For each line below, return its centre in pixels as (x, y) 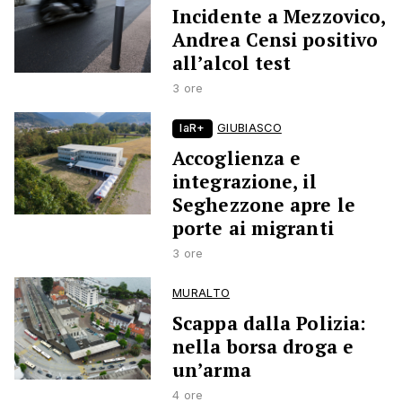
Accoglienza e (237, 158)
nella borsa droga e (263, 347)
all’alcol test (232, 63)
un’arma (212, 370)
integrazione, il (245, 182)
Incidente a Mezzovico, (279, 17)
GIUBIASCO (249, 128)
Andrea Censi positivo (275, 40)
